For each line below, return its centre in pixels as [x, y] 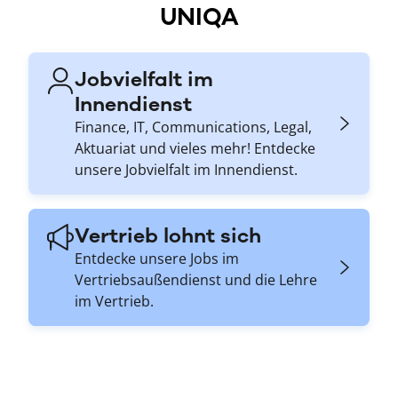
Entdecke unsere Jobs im [157, 259]
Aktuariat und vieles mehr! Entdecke [195, 149]
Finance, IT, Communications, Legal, [193, 127]
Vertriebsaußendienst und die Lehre [196, 280]
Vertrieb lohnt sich [168, 236]
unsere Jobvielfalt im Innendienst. [186, 170]
